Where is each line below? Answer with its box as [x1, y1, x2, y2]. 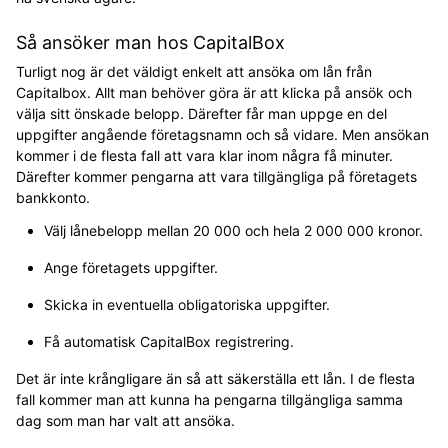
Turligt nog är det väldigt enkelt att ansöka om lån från [16, 63, 372, 80]
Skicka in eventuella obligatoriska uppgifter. [44, 296, 330, 313]
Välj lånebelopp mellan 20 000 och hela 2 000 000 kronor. [44, 222, 423, 239]
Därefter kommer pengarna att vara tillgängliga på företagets [16, 168, 417, 185]
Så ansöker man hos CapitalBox [16, 32, 285, 53]
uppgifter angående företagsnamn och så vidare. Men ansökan [16, 126, 429, 143]
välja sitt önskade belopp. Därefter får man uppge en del [16, 105, 387, 122]
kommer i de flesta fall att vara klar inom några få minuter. [16, 147, 393, 164]
